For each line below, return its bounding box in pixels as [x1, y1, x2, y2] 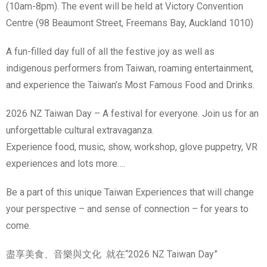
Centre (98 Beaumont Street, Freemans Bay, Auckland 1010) [6, 17, 253, 29]
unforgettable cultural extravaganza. [6, 125, 154, 136]
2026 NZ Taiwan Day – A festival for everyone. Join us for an [6, 108, 259, 120]
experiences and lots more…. [6, 158, 125, 170]
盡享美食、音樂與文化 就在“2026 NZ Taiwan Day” [6, 249, 218, 260]
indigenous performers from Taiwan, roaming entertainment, [6, 63, 253, 74]
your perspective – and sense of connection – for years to [6, 203, 249, 215]
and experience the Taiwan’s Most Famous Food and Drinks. [6, 79, 254, 91]
